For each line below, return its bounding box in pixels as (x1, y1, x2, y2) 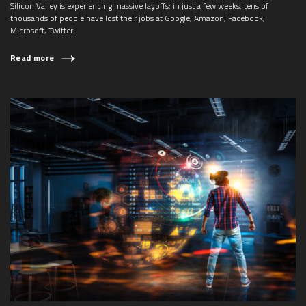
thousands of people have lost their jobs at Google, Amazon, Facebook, (10, 12, 265, 25)
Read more (10, 51, 55, 65)
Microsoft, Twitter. (10, 24, 74, 38)
